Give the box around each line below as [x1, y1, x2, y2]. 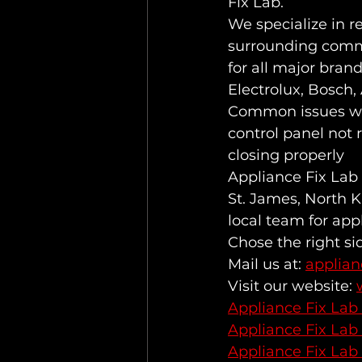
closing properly [228, 146, 344, 164]
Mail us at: [228, 255, 305, 273]
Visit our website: [228, 277, 356, 295]
